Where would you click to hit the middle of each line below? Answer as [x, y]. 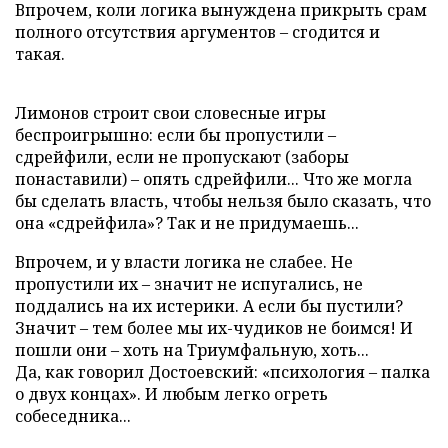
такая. [40, 54]
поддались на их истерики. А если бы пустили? [209, 306]
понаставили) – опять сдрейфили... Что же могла [213, 179]
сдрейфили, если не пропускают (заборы [182, 157]
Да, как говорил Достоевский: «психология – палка [222, 372]
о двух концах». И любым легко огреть [171, 394]
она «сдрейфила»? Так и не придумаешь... [187, 223]
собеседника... [73, 416]
